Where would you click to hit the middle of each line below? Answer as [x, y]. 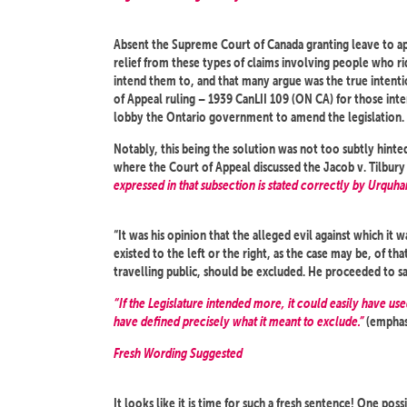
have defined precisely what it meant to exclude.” [238, 321]
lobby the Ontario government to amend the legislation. [259, 117]
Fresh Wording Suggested [178, 353]
